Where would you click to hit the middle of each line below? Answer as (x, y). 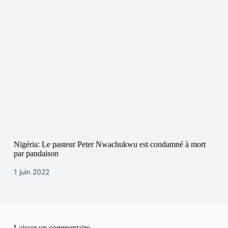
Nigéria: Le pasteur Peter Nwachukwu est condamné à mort (109, 145)
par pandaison (36, 154)
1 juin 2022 (31, 172)
